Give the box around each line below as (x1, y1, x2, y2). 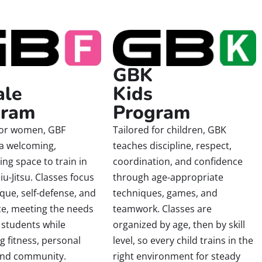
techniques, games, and (113, 186, 218, 199)
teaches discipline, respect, (113, 139, 232, 152)
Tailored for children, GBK (113, 123, 227, 136)
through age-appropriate (113, 170, 224, 184)
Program (113, 99, 191, 125)
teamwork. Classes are (113, 202, 212, 215)
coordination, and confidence (113, 154, 243, 168)
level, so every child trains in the (113, 233, 254, 247)
